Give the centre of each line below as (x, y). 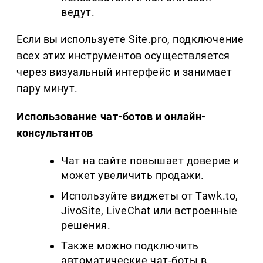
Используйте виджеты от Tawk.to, (150, 196)
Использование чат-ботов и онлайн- (111, 117)
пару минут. (47, 89)
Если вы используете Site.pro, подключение (130, 39)
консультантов (55, 133)
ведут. (78, 12)
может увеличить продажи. (133, 176)
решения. (86, 225)
